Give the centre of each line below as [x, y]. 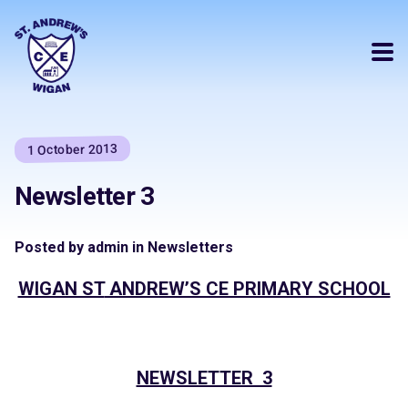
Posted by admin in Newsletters [124, 247]
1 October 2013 [72, 149]
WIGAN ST [61, 288]
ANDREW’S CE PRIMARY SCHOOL [247, 288]
